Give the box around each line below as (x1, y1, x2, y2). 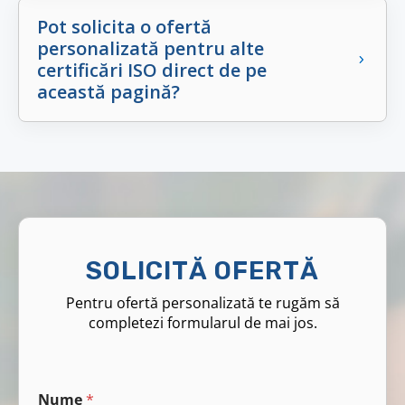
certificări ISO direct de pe (37, 58, 267, 83)
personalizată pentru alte (37, 36, 264, 61)
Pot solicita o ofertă (37, 14, 212, 40)
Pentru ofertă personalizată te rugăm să (65, 293, 340, 314)
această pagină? (37, 80, 180, 105)
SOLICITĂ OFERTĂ (86, 256, 319, 287)
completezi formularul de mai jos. (88, 313, 317, 334)
